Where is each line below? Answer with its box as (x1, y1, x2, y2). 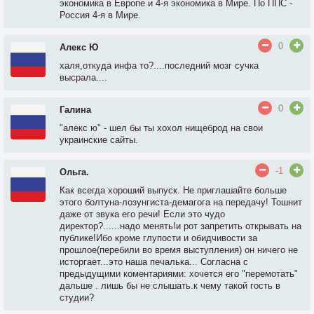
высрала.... (60, 72, 107, 83)
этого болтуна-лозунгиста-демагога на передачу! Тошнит (60, 197, 302, 207)
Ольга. (60, 167, 89, 177)
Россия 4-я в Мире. (60, 10, 141, 20)
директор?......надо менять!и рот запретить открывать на (60, 221, 301, 231)
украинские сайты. (60, 135, 138, 145)
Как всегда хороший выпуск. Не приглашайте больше (60, 185, 287, 196)
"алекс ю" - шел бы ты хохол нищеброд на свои (60, 123, 263, 133)
